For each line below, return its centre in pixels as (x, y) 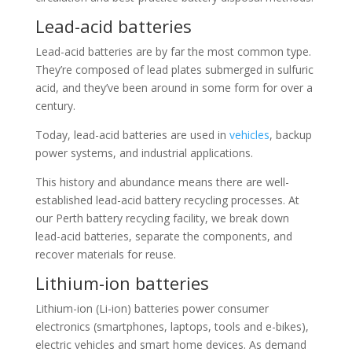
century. (57, 106)
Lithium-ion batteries (122, 283)
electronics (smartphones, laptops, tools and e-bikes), (172, 326)
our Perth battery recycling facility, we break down (162, 218)
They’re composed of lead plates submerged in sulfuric (174, 70)
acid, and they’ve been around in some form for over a (174, 88)
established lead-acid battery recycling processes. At (167, 200)
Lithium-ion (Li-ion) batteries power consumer (152, 308)
